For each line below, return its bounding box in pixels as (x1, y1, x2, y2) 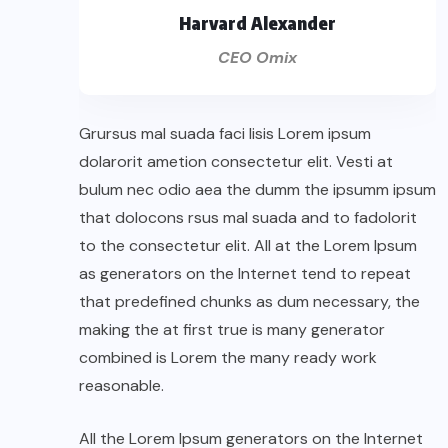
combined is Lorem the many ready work (79, 346, 377, 368)
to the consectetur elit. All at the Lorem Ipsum (79, 234, 417, 256)
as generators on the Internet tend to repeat (79, 262, 411, 284)
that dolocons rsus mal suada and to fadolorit (79, 206, 417, 228)
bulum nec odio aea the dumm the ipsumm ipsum (79, 178, 436, 200)
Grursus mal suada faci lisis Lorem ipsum (79, 122, 371, 144)
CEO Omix (218, 46, 297, 68)
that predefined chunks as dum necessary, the (79, 290, 420, 312)
